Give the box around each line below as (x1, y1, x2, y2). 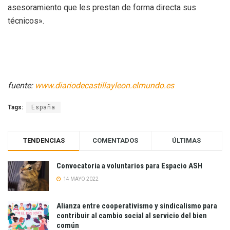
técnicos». (8, 16, 44, 26)
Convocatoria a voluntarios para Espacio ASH (56, 161, 202, 171)
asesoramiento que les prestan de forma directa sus (8, 3, 196, 13)
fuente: (8, 81, 35, 91)
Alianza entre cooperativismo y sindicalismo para (56, 201, 217, 210)
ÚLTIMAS (172, 137, 201, 145)
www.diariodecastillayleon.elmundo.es (35, 81, 174, 91)
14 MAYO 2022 (62, 176, 99, 182)
